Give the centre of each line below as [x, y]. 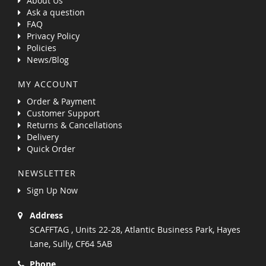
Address [46, 216]
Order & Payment [61, 102]
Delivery [43, 137]
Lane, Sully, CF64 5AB [71, 244]
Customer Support [63, 113]
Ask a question [56, 12]
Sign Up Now [52, 191]
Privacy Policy [53, 36]
